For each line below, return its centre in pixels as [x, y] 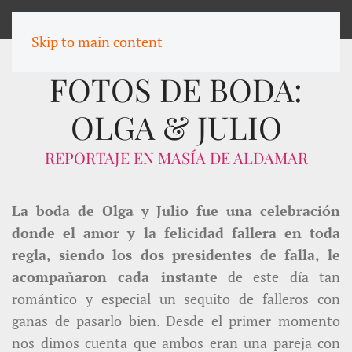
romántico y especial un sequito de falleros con [176, 299]
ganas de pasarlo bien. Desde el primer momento [176, 321]
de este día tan [279, 277]
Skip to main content [97, 42]
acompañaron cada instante [115, 277]
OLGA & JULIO [176, 127]
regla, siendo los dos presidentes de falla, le [176, 255]
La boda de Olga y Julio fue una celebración [176, 211]
